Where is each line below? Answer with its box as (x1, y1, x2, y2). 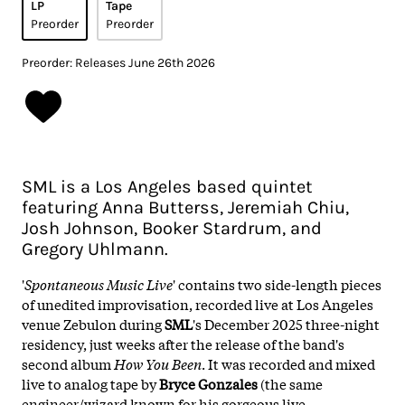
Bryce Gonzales (159, 372, 258, 393)
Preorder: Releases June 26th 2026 (22, 54, 215, 71)
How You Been (114, 353, 202, 373)
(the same (258, 372, 323, 393)
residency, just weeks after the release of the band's (22, 333, 344, 353)
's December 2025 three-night (193, 313, 380, 334)
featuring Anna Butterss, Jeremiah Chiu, (22, 196, 349, 218)
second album (22, 353, 114, 373)
